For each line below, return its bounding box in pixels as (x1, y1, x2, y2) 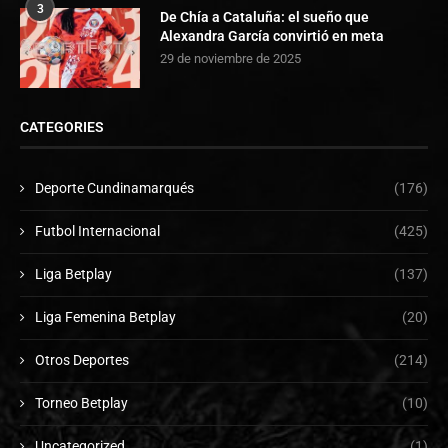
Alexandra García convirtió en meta (160, 27, 384, 44)
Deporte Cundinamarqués (35, 179, 194, 196)
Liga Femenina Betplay (35, 308, 176, 325)
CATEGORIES (20, 118, 104, 135)
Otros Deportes (35, 351, 129, 368)
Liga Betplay (35, 265, 112, 282)
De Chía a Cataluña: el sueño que (160, 8, 369, 25)
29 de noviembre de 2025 (160, 50, 301, 66)
